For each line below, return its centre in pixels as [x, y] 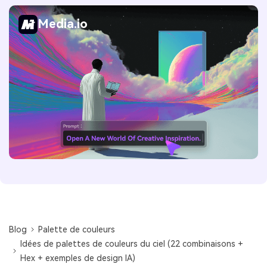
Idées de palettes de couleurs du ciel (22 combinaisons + [132, 244]
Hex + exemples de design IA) [78, 258]
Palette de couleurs [77, 230]
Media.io [63, 24]
